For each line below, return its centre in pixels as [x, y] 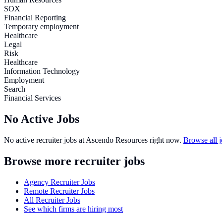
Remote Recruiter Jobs [59, 191]
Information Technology [42, 71]
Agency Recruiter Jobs [59, 182]
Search [15, 89]
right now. [165, 140]
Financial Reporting [35, 17]
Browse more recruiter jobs [74, 161]
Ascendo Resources [117, 140]
